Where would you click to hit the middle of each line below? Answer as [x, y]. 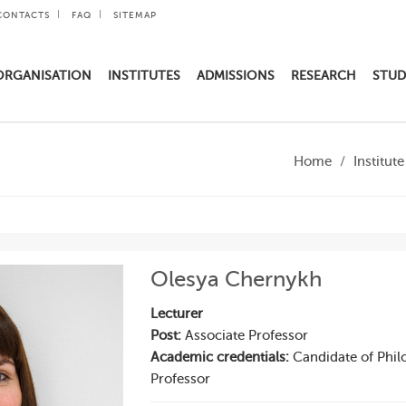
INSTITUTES [144, 76]
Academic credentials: [221, 358]
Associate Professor [246, 336]
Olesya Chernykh [236, 280]
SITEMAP [135, 15]
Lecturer [176, 314]
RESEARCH [324, 76]
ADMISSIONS [236, 76]
